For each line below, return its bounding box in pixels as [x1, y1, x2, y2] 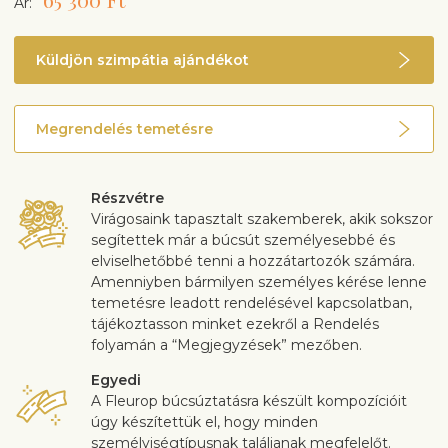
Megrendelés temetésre [36, 119, 213, 138]
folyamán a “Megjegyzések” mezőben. [91, 336, 362, 355]
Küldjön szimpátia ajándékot [36, 50, 249, 69]
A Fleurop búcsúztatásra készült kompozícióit [91, 392, 407, 411]
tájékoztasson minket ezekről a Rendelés [91, 315, 379, 334]
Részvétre [91, 189, 164, 208]
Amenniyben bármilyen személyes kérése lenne [91, 273, 427, 292]
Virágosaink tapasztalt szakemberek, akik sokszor [91, 210, 433, 229]
